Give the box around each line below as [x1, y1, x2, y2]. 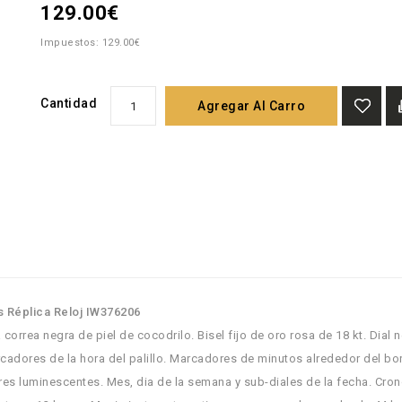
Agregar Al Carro [197, 99, 306, 113]
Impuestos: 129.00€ [40, 37, 141, 48]
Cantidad [40, 96, 98, 110]
